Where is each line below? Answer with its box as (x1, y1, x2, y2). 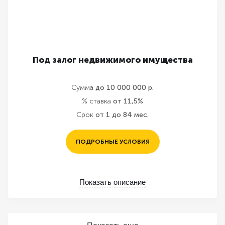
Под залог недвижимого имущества (32, 55, 193, 65)
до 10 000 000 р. (95, 83, 154, 92)
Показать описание (79, 178, 146, 186)
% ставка (82, 97, 111, 105)
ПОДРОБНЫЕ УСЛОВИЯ (75, 138, 150, 145)
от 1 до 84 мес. (95, 110, 149, 119)
